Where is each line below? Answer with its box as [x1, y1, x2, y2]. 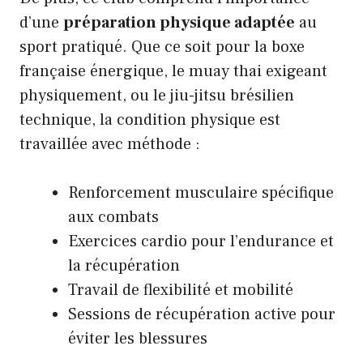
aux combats [68, 207, 159, 228]
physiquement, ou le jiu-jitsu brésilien [19, 85, 294, 107]
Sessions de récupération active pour [68, 304, 335, 326]
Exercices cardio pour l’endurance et [68, 231, 334, 253]
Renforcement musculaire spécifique [68, 182, 334, 204]
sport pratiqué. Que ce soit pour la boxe [19, 36, 305, 58]
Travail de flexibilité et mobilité [68, 280, 293, 301]
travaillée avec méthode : [19, 134, 200, 156]
